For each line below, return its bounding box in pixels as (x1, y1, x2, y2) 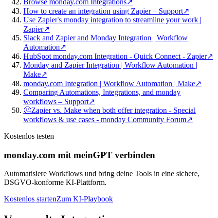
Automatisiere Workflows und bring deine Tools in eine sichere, (4, 169, 200, 178)
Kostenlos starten (4, 195, 56, 203)
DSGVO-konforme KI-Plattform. (4, 178, 107, 187)
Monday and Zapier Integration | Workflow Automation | (23, 60, 197, 69)
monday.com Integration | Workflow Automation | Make (23, 79, 195, 88)
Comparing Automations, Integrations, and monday (23, 88, 181, 96)
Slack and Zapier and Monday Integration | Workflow (23, 33, 188, 42)
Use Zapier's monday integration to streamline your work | (23, 15, 201, 24)
